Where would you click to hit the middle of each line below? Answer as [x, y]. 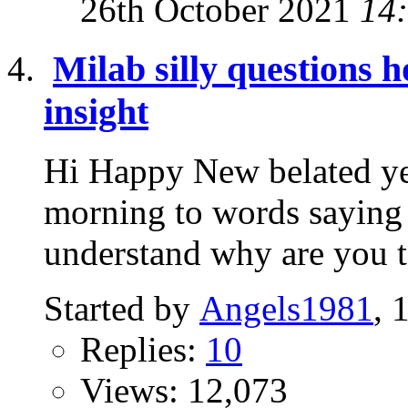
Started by [122, 308]
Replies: [143, 349]
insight [96, 112]
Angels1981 [286, 308]
